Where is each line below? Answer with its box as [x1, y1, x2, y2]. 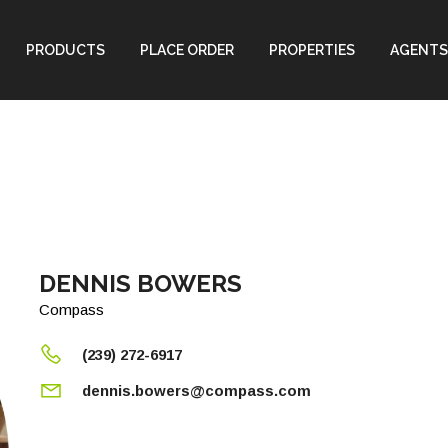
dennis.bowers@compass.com [82, 382, 311, 399]
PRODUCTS [26, 42, 105, 58]
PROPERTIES [269, 42, 355, 58]
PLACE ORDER [140, 42, 234, 58]
